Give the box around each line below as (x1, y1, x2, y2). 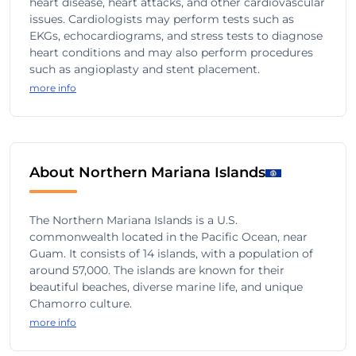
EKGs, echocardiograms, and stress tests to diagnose (29, 29, 323, 43)
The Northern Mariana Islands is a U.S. (29, 213, 238, 227)
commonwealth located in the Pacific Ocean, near (29, 230, 308, 244)
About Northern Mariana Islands (29, 164, 265, 181)
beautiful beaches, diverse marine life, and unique (29, 280, 303, 294)
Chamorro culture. (29, 296, 132, 311)
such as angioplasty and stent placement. (29, 62, 260, 76)
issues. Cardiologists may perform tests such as (29, 12, 294, 26)
